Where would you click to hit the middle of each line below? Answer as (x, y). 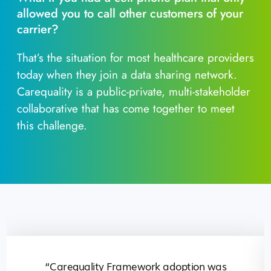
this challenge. (52, 126)
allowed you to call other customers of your (130, 14)
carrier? (38, 30)
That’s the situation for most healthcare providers (135, 58)
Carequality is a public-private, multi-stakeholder (134, 92)
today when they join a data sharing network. (127, 75)
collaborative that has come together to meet (126, 109)
